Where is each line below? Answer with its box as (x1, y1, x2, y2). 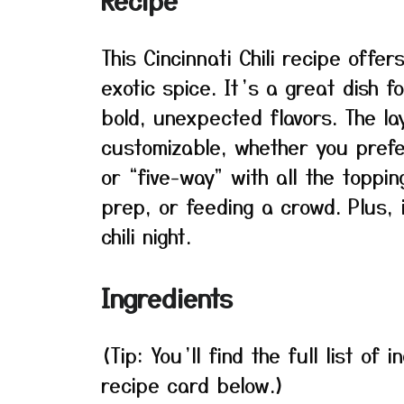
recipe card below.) (101, 370, 285, 399)
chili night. (101, 221, 191, 250)
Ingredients (101, 280, 233, 316)
